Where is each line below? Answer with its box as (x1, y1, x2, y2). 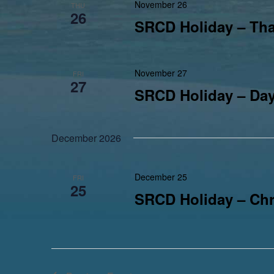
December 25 (134, 171, 187, 183)
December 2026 (51, 131, 121, 145)
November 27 (134, 67, 187, 79)
